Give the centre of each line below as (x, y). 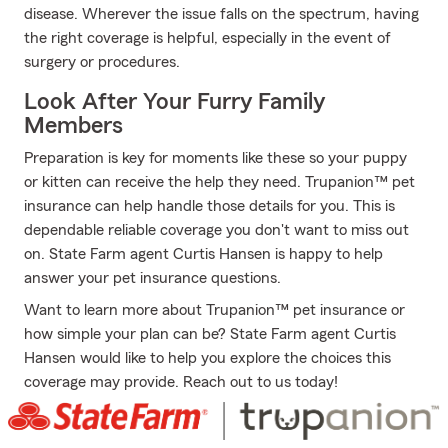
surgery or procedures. (102, 62)
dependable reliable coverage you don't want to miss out (216, 230)
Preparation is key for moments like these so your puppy (215, 158)
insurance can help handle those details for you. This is (209, 206)
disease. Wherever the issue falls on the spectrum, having (221, 14)
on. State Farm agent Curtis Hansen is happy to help (203, 254)
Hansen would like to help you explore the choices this (207, 358)
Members (73, 126)
